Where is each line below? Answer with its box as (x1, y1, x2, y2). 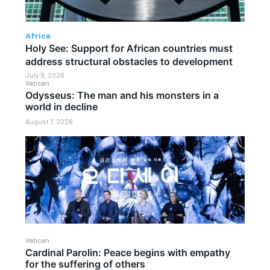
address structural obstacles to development (25, 55, 233, 67)
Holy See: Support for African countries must (25, 42, 233, 54)
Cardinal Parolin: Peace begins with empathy (25, 246, 231, 259)
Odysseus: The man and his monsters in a (25, 89, 219, 101)
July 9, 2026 (25, 70, 65, 79)
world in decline (25, 100, 98, 113)
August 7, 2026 (25, 116, 74, 125)
